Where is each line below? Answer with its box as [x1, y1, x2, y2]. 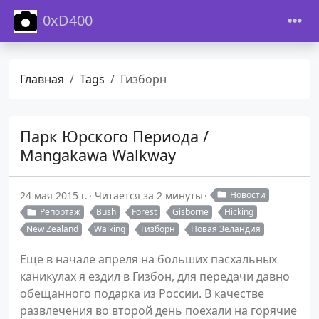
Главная [20, 70, 64, 87]
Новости [230, 188, 266, 201]
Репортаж [40, 206, 80, 219]
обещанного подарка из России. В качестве [20, 286, 264, 302]
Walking [94, 223, 125, 236]
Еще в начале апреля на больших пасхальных [20, 251, 277, 268]
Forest [132, 206, 157, 219]
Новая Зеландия [191, 223, 261, 236]
